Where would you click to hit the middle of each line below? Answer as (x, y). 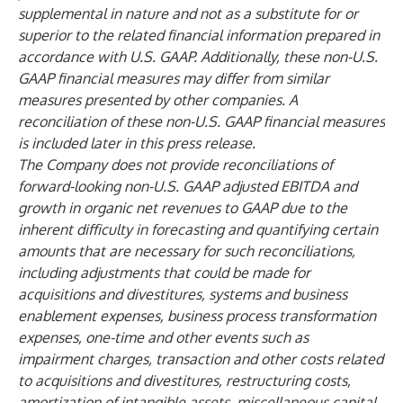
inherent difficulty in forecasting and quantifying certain (198, 229)
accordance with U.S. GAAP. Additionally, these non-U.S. (198, 57)
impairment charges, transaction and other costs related (201, 359)
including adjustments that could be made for (164, 273)
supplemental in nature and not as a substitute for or (188, 13)
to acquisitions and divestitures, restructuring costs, (184, 381)
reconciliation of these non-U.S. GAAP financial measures (201, 121)
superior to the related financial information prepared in (199, 35)
